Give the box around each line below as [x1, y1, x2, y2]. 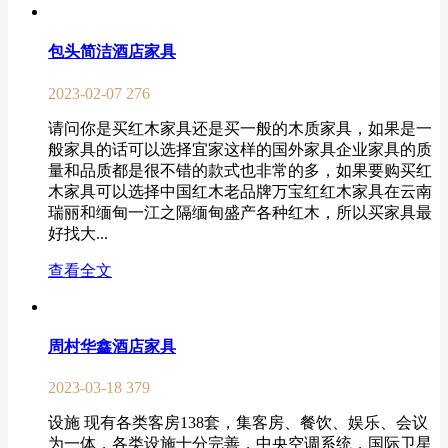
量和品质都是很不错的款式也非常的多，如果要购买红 [48, 161, 432, 179]
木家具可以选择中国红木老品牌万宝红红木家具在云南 [48, 182, 432, 200]
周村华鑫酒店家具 [48, 337, 176, 355]
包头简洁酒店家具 [48, 43, 176, 61]
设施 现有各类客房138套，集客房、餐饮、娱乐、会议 [48, 414, 428, 432]
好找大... [48, 224, 108, 242]
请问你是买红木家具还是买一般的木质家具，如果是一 [48, 119, 432, 137]
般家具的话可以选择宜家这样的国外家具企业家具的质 [48, 140, 432, 158]
